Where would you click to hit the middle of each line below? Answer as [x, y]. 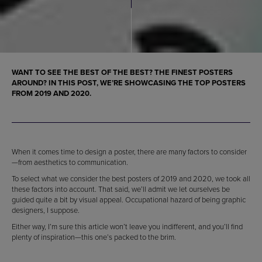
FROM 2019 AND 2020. [51, 93]
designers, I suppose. [46, 210]
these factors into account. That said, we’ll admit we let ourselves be [121, 189]
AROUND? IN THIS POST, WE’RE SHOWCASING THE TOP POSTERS [129, 82]
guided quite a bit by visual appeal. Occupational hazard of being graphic [129, 199]
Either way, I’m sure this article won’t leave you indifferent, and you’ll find [127, 226]
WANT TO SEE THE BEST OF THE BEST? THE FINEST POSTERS [122, 72]
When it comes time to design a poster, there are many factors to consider [129, 151]
